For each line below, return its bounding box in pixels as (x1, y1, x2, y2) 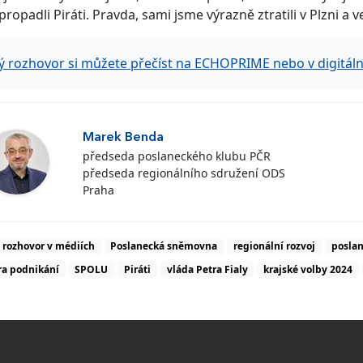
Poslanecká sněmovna (110, 239, 218, 254)
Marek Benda (82, 130, 164, 144)
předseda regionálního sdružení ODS (82, 164, 285, 181)
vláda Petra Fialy (166, 262, 248, 276)
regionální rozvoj (233, 239, 315, 254)
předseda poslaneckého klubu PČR (82, 147, 271, 164)
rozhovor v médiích (2, 239, 95, 254)
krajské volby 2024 (263, 262, 353, 276)
